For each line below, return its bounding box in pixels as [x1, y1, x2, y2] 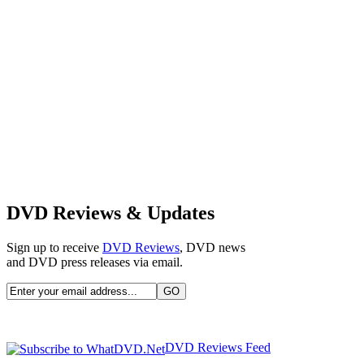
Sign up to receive [6, 240, 102, 255]
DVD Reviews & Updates [6, 202, 214, 224]
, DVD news [180, 240, 245, 255]
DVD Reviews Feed [165, 340, 271, 355]
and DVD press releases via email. [6, 255, 183, 270]
